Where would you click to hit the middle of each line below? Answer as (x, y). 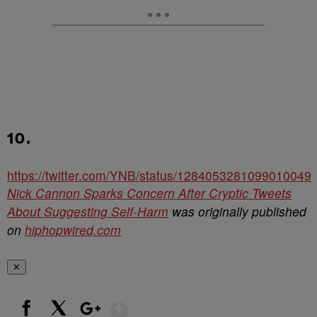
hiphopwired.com (73, 230)
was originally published (237, 212)
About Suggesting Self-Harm (88, 212)
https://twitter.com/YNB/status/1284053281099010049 (159, 175)
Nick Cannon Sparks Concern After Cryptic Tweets (149, 193)
